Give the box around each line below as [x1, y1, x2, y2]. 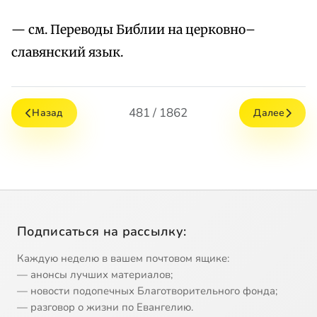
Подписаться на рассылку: [17, 223, 187, 241]
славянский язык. [11, 45, 123, 61]
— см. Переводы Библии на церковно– [11, 22, 255, 38]
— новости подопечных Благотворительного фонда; [17, 284, 277, 299]
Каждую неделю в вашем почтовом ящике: [17, 251, 229, 266]
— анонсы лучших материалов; [17, 267, 173, 282]
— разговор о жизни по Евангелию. [17, 300, 193, 315]
